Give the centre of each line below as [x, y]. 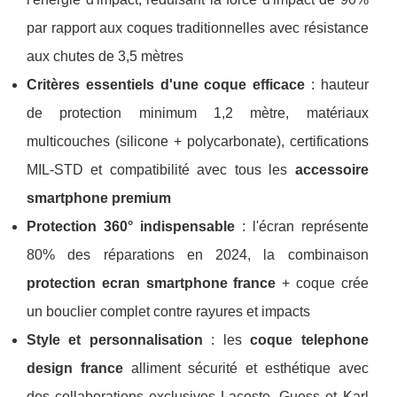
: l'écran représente [301, 226]
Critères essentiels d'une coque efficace [166, 84]
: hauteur [337, 84]
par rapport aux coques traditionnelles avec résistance [198, 27]
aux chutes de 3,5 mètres [105, 56]
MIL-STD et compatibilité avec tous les [161, 169]
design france [75, 368]
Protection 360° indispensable [131, 226]
